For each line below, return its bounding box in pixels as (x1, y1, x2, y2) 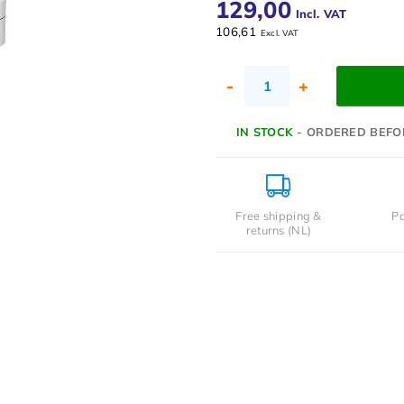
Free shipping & (235, 207, 322, 223)
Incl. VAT (295, 5, 347, 21)
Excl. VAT (260, 27, 299, 38)
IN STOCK (235, 124, 293, 139)
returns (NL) (245, 222, 312, 237)
